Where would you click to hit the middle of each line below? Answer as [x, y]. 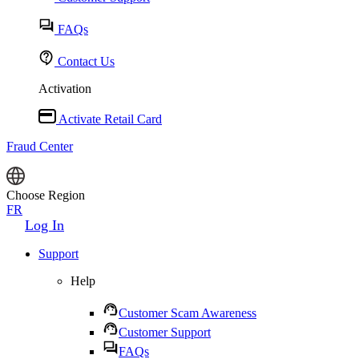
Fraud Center [40, 146]
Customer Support [165, 332]
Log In [44, 225]
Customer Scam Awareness [188, 313]
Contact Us [85, 61]
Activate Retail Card [109, 119]
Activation [65, 89]
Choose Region [46, 195]
